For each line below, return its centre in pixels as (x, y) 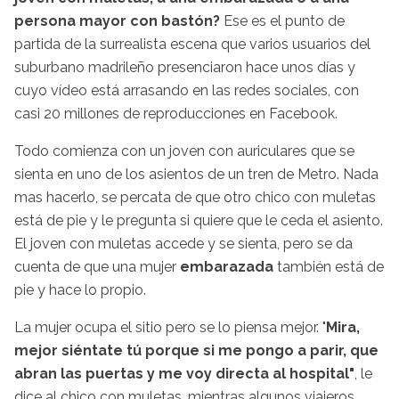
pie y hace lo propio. (82, 289)
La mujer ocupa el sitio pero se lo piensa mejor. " (170, 327)
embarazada (227, 266)
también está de (330, 266)
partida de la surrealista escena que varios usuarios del (192, 44)
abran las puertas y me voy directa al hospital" (184, 373)
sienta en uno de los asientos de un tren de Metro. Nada (196, 174)
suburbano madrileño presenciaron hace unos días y (185, 67)
